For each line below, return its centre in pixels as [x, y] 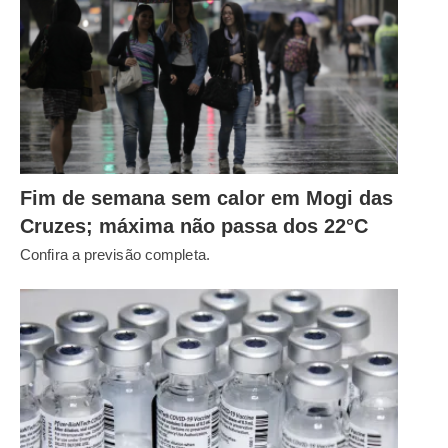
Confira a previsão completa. [115, 254]
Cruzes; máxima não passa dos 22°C [194, 226]
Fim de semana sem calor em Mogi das [206, 198]
